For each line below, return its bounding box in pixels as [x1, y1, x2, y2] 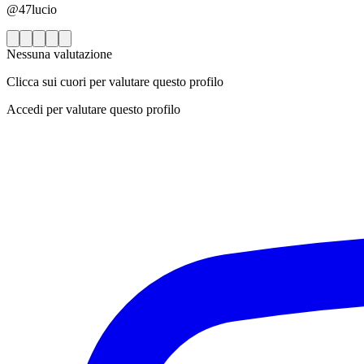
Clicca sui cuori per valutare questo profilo [6, 75, 223, 89]
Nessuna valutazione [6, 47, 112, 62]
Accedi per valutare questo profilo [6, 102, 180, 117]
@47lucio [6, 2, 57, 17]
